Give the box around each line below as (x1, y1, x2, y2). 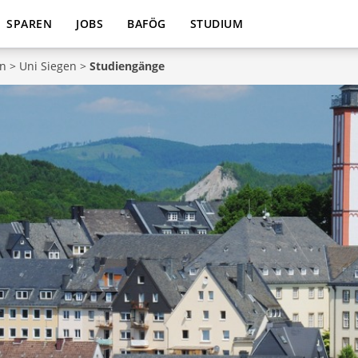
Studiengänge (89, 58, 165, 74)
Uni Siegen (19, 58, 77, 74)
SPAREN (6, 16, 52, 31)
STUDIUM (189, 16, 243, 31)
